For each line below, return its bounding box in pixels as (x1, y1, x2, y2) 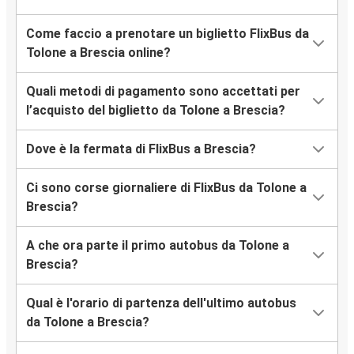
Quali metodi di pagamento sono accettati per (26, 84, 300, 100)
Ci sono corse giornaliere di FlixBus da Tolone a (26, 180, 307, 196)
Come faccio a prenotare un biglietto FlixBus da (26, 26, 309, 42)
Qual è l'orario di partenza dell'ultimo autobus (26, 296, 296, 311)
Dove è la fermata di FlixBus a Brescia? (26, 141, 256, 157)
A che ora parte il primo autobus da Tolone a (26, 238, 289, 254)
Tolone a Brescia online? (26, 45, 171, 61)
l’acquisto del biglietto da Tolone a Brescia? (26, 103, 285, 119)
